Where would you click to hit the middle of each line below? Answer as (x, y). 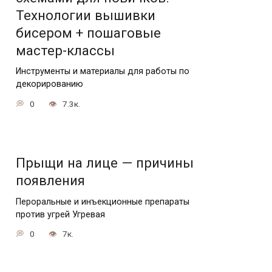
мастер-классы (65, 51)
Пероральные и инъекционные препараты (103, 202)
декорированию (49, 84)
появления (50, 181)
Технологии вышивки (86, 15)
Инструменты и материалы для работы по (103, 72)
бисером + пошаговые (88, 33)
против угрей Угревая (60, 214)
